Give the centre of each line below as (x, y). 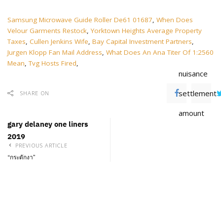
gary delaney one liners (48, 124)
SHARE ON (35, 93)
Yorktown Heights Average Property (146, 31)
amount (191, 113)
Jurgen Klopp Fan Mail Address (55, 52)
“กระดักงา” (21, 157)
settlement (197, 93)
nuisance (193, 74)
